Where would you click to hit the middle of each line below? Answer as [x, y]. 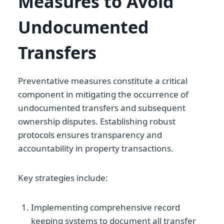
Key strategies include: [63, 178]
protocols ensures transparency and [90, 135]
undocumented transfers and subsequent [102, 108]
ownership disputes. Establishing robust [97, 121]
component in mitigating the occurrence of [103, 94]
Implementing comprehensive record [105, 207]
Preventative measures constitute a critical [103, 81]
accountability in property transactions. [96, 148]
